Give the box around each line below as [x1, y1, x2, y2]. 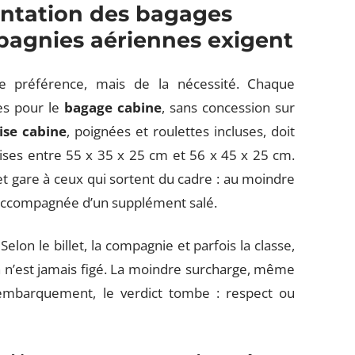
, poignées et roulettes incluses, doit [67, 122, 296, 140]
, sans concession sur [162, 98, 296, 116]
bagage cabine [64, 98, 162, 116]
